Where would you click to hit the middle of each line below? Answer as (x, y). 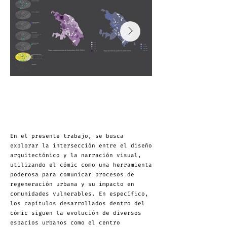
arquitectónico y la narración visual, (76, 155)
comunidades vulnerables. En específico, (79, 194)
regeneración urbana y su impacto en (72, 184)
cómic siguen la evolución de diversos (76, 213)
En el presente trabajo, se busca (67, 136)
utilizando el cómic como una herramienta (81, 165)
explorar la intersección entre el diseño (81, 146)
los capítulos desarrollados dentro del (78, 203)
